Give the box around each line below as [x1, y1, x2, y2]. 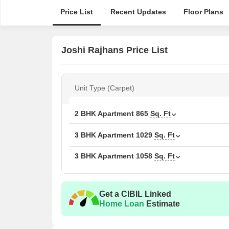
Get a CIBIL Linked [99, 190, 171, 198]
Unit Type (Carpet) [75, 84, 134, 92]
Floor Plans [183, 8, 223, 16]
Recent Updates [110, 8, 166, 16]
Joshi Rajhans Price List [61, 44, 168, 55]
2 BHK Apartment [75, 109, 136, 118]
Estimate [144, 199, 180, 208]
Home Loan [99, 199, 144, 208]
